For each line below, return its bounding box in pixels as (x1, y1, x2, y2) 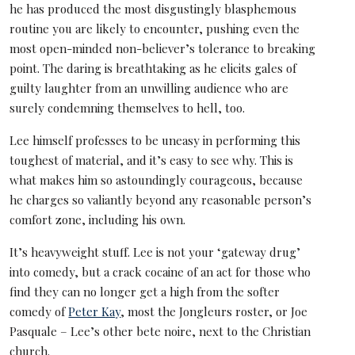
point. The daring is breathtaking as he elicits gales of (10, 59, 297, 76)
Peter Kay (68, 303, 121, 320)
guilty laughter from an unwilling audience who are (10, 79, 289, 96)
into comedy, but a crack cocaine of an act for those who (10, 264, 311, 281)
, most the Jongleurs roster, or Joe (120, 303, 308, 320)
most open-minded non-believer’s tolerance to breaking (10, 40, 316, 56)
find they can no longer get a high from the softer (10, 284, 281, 300)
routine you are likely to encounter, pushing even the (10, 20, 300, 36)
